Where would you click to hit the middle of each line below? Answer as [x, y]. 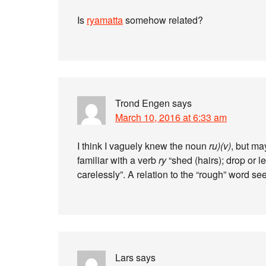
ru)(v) [220, 146]
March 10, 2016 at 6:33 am [171, 117]
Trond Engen [142, 103]
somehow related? [163, 20]
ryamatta [105, 20]
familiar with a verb [118, 160]
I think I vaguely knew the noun [143, 146]
